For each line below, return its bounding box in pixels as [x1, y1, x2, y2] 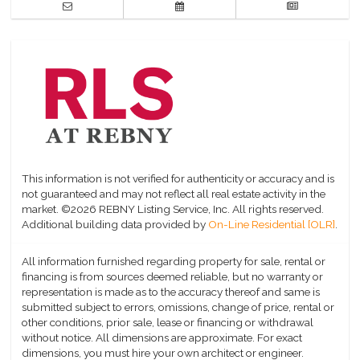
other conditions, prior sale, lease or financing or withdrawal [22, 316, 314, 329]
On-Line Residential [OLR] [208, 218, 336, 231]
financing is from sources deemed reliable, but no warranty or [22, 270, 324, 284]
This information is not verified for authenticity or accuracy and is [22, 172, 335, 186]
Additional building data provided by [22, 218, 209, 231]
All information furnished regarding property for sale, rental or [22, 255, 326, 268]
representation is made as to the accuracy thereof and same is [22, 285, 321, 299]
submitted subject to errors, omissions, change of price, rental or [22, 301, 335, 314]
